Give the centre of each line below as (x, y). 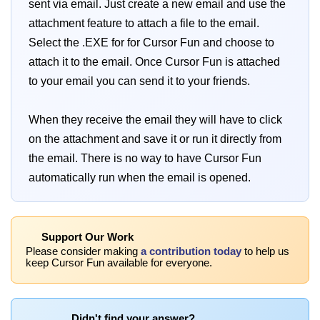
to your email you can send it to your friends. (139, 81)
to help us (265, 252)
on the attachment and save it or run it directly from (155, 139)
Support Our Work (86, 237)
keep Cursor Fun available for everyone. (119, 263)
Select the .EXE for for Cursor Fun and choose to (151, 43)
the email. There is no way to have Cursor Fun (145, 159)
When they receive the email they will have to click (155, 120)
